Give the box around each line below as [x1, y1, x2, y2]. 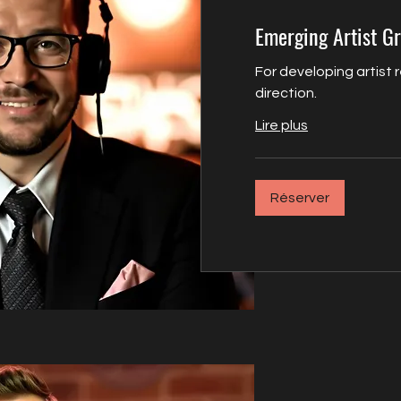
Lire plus [255, 118, 308, 133]
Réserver [270, 191, 329, 206]
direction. [255, 86, 317, 101]
